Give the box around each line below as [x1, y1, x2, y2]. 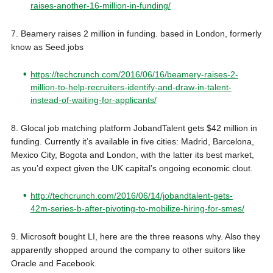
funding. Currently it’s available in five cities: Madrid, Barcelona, [10, 136, 254, 147]
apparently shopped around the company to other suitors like [10, 245, 246, 255]
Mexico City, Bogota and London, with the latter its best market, [10, 150, 254, 160]
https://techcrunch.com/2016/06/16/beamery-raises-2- [30, 69, 238, 80]
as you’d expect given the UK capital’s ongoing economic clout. [10, 163, 253, 174]
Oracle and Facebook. [10, 258, 97, 269]
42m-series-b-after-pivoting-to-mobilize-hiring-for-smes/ [30, 204, 244, 214]
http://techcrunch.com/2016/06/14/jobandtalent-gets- [30, 191, 233, 201]
